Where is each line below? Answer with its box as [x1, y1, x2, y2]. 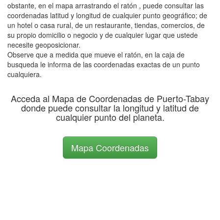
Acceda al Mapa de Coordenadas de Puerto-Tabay [11, 92, 209, 105]
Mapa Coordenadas [71, 141, 149, 154]
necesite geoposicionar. [7, 40, 81, 50]
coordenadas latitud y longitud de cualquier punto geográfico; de [7, 10, 207, 20]
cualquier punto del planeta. [55, 110, 165, 123]
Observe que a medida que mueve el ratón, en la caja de [7, 50, 185, 59]
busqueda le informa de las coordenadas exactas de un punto [7, 59, 200, 69]
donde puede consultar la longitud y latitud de [21, 101, 199, 114]
